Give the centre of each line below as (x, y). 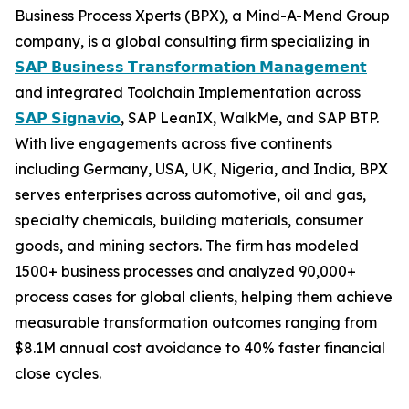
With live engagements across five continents (173, 144)
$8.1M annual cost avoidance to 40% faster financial (200, 348)
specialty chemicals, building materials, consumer (189, 220)
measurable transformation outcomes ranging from (196, 323)
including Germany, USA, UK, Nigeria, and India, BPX (201, 169)
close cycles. (58, 374)
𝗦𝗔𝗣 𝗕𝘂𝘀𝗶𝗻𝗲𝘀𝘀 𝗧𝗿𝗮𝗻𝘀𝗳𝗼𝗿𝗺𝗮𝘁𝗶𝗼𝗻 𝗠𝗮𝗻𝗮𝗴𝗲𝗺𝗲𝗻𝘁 (191, 67)
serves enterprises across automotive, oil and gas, (190, 195)
